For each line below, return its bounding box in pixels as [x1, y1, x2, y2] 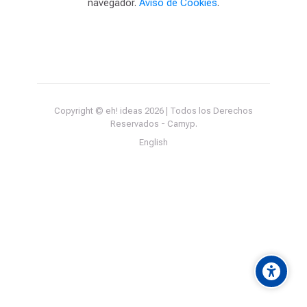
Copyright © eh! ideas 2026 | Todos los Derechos [54, 106, 253, 116]
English [139, 136, 168, 147]
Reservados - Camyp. [110, 119, 197, 130]
